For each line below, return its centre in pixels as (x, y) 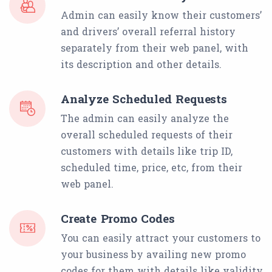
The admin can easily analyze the (145, 118)
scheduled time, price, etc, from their (151, 167)
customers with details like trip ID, (147, 151)
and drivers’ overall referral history (148, 31)
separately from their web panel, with (155, 47)
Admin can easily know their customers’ (161, 15)
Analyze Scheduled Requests (144, 98)
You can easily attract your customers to (161, 237)
